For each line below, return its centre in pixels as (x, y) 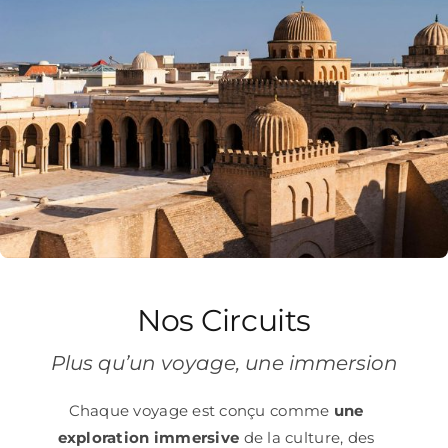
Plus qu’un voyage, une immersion (224, 363)
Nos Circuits (224, 321)
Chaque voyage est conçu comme (201, 411)
